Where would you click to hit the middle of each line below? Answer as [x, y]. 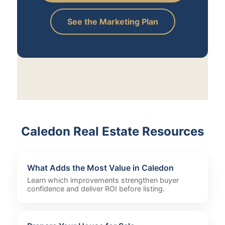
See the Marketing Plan [113, 22]
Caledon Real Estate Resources [113, 132]
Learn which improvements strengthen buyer [103, 180]
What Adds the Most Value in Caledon [100, 168]
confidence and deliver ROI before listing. [96, 189]
